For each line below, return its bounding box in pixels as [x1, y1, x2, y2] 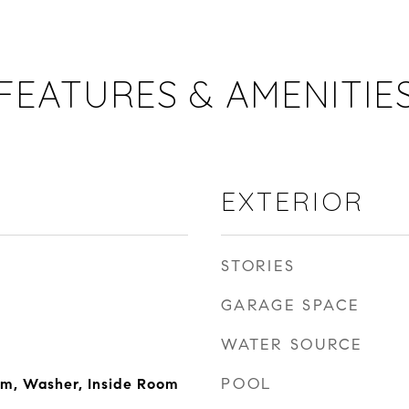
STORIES [221, 257, 296, 276]
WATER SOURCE [221, 335, 362, 354]
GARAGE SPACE [221, 296, 360, 315]
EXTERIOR [221, 184, 364, 217]
